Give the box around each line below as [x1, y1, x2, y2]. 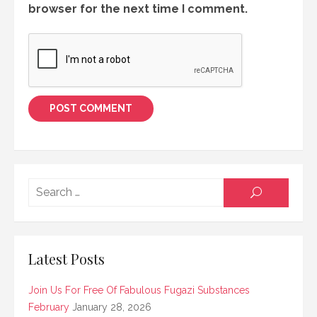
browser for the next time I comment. [28, 2, 248, 16]
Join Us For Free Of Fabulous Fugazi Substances [28, 284, 250, 296]
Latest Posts [28, 248, 105, 268]
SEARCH [261, 186, 301, 198]
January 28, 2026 [72, 301, 151, 313]
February [28, 301, 69, 313]
